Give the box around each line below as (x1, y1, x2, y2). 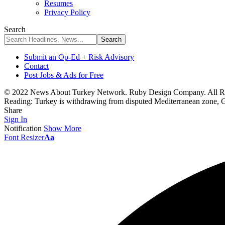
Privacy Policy (44, 8, 90, 17)
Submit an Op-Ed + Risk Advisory (24, 53, 134, 61)
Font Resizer (4, 133, 44, 142)
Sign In (4, 115, 27, 124)
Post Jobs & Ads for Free (24, 71, 103, 79)
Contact (24, 62, 49, 70)
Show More (44, 124, 81, 133)
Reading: (4, 97, 33, 105)
